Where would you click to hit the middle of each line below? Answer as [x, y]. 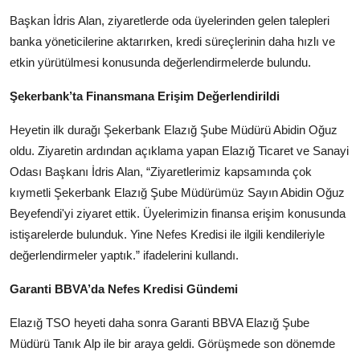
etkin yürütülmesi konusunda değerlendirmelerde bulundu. [160, 63]
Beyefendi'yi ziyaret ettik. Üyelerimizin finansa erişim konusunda [178, 214]
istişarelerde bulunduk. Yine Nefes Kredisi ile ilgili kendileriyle [167, 235]
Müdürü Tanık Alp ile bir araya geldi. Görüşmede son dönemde [172, 344]
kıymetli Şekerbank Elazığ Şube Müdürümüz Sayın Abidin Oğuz [177, 193]
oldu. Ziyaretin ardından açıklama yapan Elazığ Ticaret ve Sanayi [179, 151]
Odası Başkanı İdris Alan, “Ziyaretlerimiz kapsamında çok [161, 172]
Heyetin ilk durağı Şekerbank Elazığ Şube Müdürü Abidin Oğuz [174, 130]
